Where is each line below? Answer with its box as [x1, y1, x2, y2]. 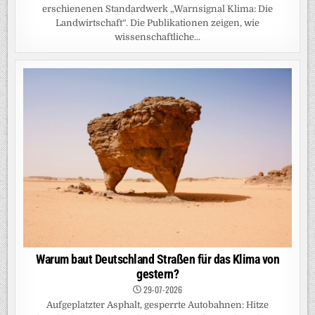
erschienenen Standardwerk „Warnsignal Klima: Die [42, 4, 273, 15]
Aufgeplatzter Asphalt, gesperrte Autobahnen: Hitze [46, 299, 269, 310]
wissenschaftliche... [115, 32, 200, 43]
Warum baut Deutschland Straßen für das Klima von [36, 251, 279, 266]
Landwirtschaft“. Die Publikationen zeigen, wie [56, 18, 259, 29]
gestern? [136, 266, 179, 281]
